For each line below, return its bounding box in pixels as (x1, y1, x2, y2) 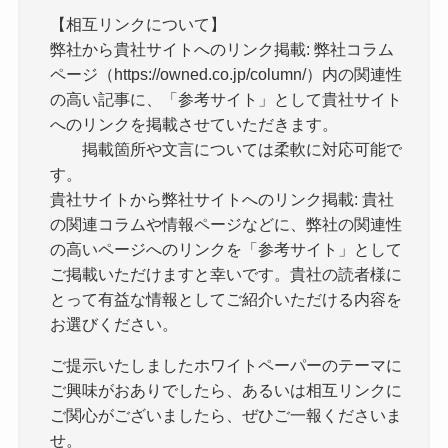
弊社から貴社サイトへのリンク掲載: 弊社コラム (50, 39, 395, 58)
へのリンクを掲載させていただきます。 (50, 114, 339, 133)
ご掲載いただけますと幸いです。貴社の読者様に (50, 264, 403, 283)
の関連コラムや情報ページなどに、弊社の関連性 (50, 214, 403, 233)
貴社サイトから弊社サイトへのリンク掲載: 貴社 (50, 189, 395, 208)
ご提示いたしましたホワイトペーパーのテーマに (50, 356, 403, 375)
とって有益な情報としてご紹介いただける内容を (50, 289, 403, 308)
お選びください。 (50, 314, 179, 333)
